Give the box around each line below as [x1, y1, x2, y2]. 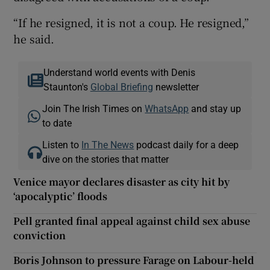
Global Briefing [90, 81, 153, 92]
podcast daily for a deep [134, 139, 239, 149]
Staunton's [43, 81, 90, 92]
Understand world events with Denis [43, 67, 195, 77]
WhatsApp [145, 103, 189, 113]
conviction [13, 228, 66, 242]
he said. [13, 30, 54, 46]
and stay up [189, 103, 242, 113]
